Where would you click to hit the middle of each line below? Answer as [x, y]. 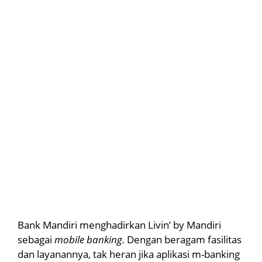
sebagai [36, 239]
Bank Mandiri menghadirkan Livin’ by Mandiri [119, 225]
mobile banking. [91, 239]
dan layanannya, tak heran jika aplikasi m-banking [129, 254]
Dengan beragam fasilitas [184, 239]
